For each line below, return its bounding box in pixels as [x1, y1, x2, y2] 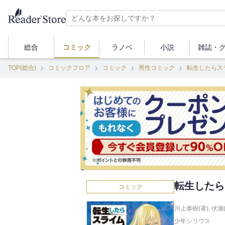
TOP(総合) [8, 64, 36, 71]
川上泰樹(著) [174, 205, 208, 212]
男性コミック [139, 64, 175, 71]
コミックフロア [48, 64, 90, 71]
